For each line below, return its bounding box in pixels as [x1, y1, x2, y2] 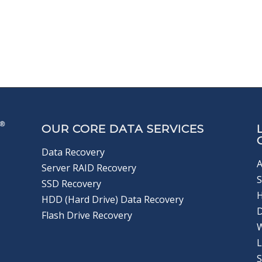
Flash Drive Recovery [42, 208, 133, 222]
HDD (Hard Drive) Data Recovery [42, 192, 184, 206]
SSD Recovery [42, 177, 102, 190]
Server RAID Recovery [42, 161, 137, 174]
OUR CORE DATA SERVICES [42, 122, 205, 136]
